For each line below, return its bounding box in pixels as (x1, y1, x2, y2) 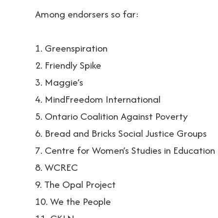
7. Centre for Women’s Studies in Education (35, 143, 215, 157)
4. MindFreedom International (35, 92, 161, 106)
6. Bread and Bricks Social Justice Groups (35, 126, 207, 140)
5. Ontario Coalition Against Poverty (35, 109, 188, 123)
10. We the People (35, 194, 111, 208)
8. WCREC (35, 160, 78, 174)
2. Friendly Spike (35, 58, 101, 72)
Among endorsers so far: (35, 7, 139, 21)
